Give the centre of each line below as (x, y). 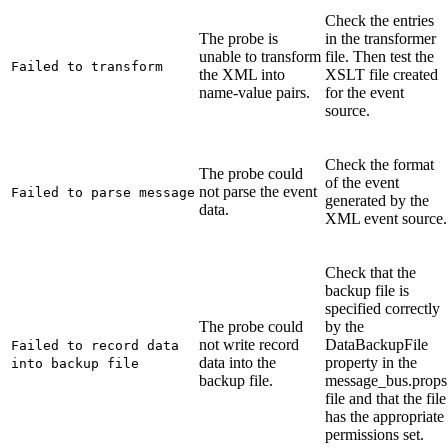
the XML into (242, 74)
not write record (249, 344)
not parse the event (258, 191)
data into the (237, 362)
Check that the (370, 272)
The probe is (238, 38)
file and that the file (385, 398)
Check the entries (379, 20)
